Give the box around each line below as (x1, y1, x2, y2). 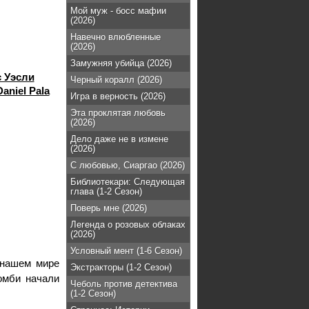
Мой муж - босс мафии (70, 6, 166, 16)
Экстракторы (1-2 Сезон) (70, 262, 172, 272)
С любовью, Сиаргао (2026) (70, 160, 185, 170)
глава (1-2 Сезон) (70, 186, 142, 197)
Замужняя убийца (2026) (70, 58, 172, 68)
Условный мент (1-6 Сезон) (70, 246, 182, 256)
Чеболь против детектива (70, 279, 177, 289)
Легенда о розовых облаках (70, 219, 186, 230)
